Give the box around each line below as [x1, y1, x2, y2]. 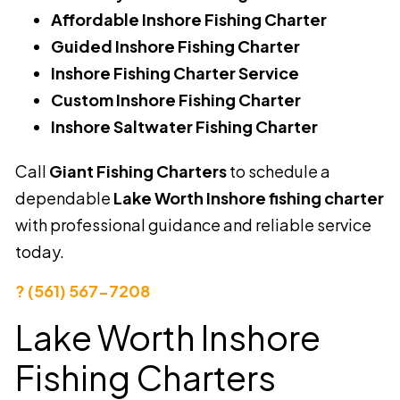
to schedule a [227, 160, 330, 181]
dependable [15, 187, 113, 208]
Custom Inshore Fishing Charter [51, 88, 301, 110]
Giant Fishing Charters [49, 160, 227, 181]
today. [15, 240, 64, 262]
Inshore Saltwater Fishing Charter [51, 115, 318, 137]
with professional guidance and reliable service [15, 213, 371, 235]
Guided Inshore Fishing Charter [51, 35, 300, 56]
